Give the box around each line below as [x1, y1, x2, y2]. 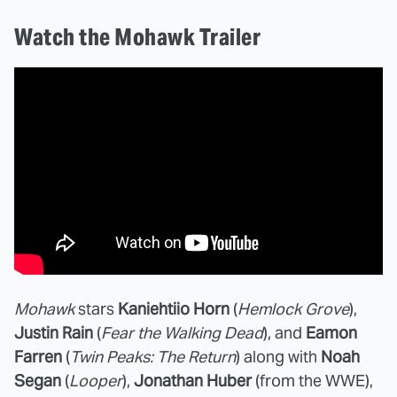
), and [263, 323, 306, 343]
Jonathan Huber [134, 370, 252, 391]
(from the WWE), [252, 370, 373, 391]
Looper [69, 370, 122, 391]
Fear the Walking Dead [101, 323, 263, 343]
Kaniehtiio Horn [118, 299, 230, 319]
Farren [14, 346, 62, 367]
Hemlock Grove [237, 299, 349, 319]
